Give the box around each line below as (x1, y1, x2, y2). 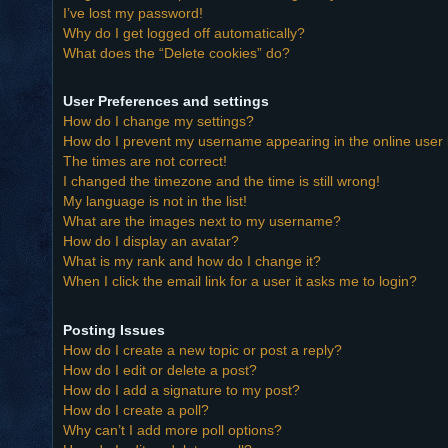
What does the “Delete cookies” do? (63, 44, 290, 61)
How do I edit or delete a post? (63, 361, 257, 378)
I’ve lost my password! (63, 4, 203, 21)
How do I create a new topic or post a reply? (63, 341, 342, 358)
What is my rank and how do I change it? (63, 253, 321, 270)
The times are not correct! (63, 153, 227, 170)
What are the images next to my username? (63, 213, 341, 230)
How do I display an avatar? (63, 233, 239, 250)
